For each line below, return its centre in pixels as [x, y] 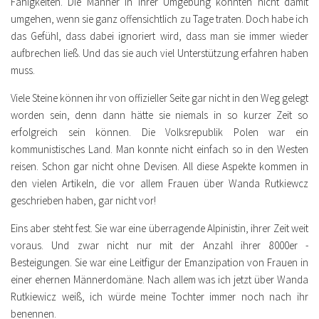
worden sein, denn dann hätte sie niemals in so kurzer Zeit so [159, 115]
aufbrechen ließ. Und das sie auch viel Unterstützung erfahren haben [159, 53]
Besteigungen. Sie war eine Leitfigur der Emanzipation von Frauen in [159, 262]
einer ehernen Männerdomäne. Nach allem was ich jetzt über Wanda [159, 279]
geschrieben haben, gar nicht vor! [83, 200]
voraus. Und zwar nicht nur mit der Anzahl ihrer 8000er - [159, 245]
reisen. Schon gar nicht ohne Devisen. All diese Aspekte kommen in [159, 166]
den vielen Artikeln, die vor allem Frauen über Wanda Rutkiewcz [159, 183]
